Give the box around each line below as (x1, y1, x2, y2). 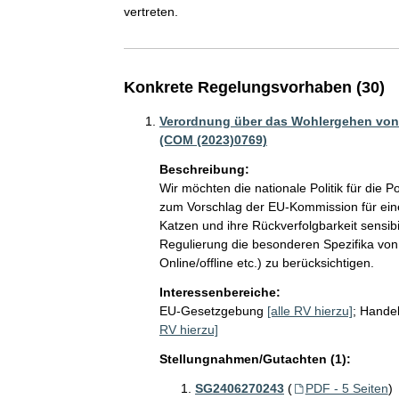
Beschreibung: (159, 162, 249, 176)
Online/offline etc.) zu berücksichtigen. (159, 256, 374, 270)
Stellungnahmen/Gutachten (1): (159, 352, 351, 366)
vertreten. (123, 4, 178, 19)
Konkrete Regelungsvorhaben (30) (123, 78, 385, 96)
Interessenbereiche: (159, 285, 281, 299)
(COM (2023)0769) (159, 133, 267, 147)
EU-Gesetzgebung (159, 304, 264, 318)
